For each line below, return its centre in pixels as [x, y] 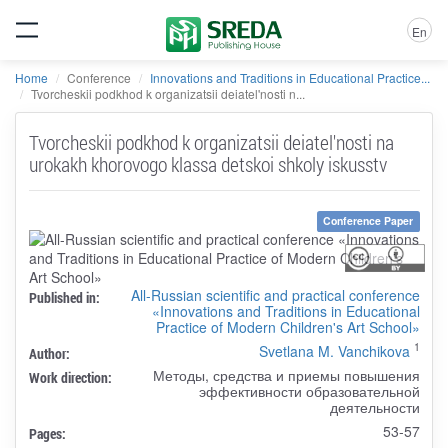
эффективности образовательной [309, 390]
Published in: [64, 297]
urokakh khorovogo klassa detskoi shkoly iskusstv [207, 163]
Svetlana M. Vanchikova [334, 350]
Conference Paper [368, 221]
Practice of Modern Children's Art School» [287, 326]
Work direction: [70, 377]
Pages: [47, 433]
